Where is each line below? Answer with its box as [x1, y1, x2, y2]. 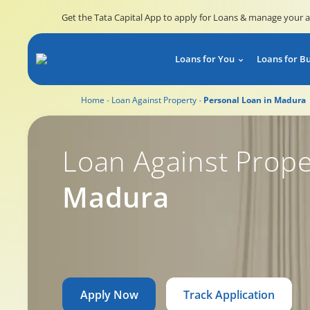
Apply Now [80, 287, 138, 302]
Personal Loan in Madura [203, 94, 306, 106]
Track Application [183, 287, 275, 302]
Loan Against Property [111, 94, 197, 106]
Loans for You [175, 53, 235, 65]
